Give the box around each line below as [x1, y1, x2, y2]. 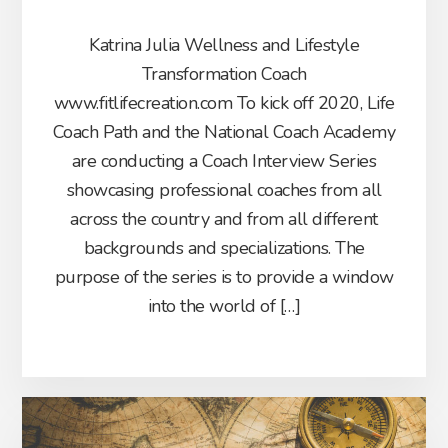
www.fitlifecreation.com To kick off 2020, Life [53, 90, 395, 115]
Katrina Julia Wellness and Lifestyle [89, 32, 359, 57]
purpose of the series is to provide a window [54, 264, 394, 289]
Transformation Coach [141, 61, 307, 86]
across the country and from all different [70, 206, 378, 231]
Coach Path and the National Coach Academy [52, 119, 396, 144]
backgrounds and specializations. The [83, 235, 365, 260]
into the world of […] [147, 293, 301, 318]
